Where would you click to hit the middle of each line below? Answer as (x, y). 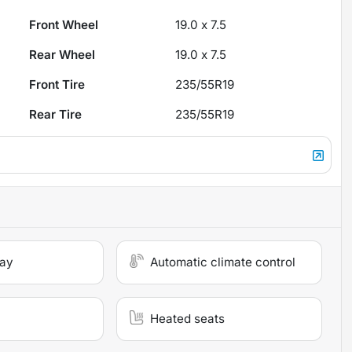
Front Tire (57, 84)
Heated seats (188, 318)
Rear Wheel (62, 54)
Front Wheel (64, 24)
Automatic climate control (223, 262)
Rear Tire (56, 114)
